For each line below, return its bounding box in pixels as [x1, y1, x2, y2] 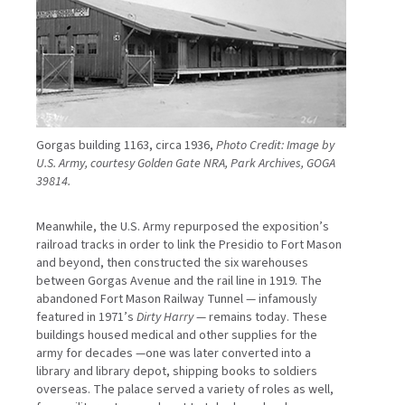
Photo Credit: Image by [216, 137, 334, 155]
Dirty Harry [137, 308, 196, 327]
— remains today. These [196, 308, 327, 327]
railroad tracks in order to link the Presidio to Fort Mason [36, 236, 342, 255]
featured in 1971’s [36, 308, 137, 327]
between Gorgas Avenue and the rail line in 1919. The [36, 272, 322, 291]
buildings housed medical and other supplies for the [36, 326, 317, 345]
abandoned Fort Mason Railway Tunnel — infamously [36, 290, 317, 309]
